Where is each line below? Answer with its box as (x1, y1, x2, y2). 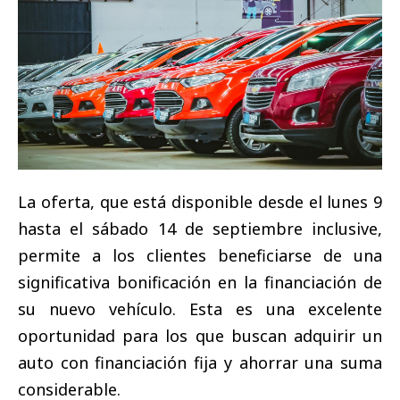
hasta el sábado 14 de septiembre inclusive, (18, 218, 382, 240)
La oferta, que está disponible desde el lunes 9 (18, 191, 382, 213)
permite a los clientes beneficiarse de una (18, 245, 382, 267)
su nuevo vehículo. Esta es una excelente (18, 298, 382, 321)
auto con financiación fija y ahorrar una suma (18, 352, 382, 374)
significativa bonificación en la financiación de (18, 271, 382, 294)
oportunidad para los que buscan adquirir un (18, 325, 382, 347)
